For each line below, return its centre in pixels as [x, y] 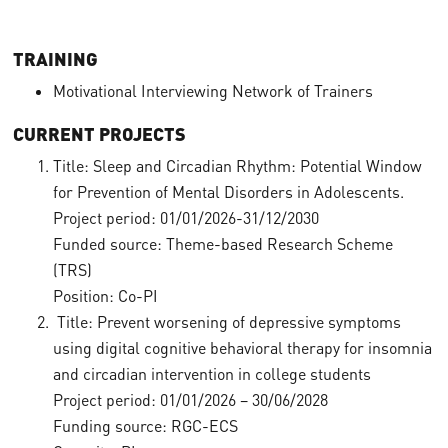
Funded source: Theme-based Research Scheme [222, 244]
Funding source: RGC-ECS [145, 426]
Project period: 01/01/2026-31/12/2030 [185, 218]
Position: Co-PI [105, 296]
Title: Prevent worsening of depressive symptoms [226, 322]
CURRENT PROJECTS [99, 133]
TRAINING [55, 58]
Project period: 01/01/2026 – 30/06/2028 [190, 400]
